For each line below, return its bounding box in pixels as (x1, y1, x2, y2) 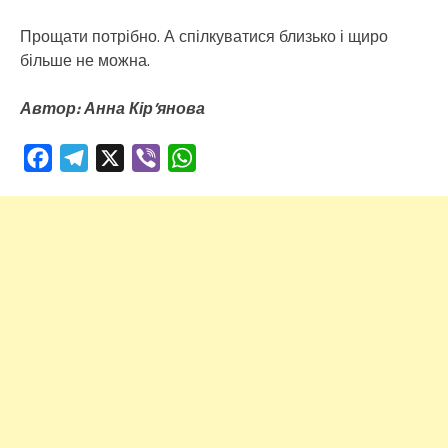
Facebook (52, 145, 116, 170)
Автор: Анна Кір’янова (20, 95, 205, 120)
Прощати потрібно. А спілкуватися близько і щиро (20, 23, 388, 48)
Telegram (88, 145, 151, 170)
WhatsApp (196, 145, 267, 170)
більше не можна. (20, 47, 150, 72)
